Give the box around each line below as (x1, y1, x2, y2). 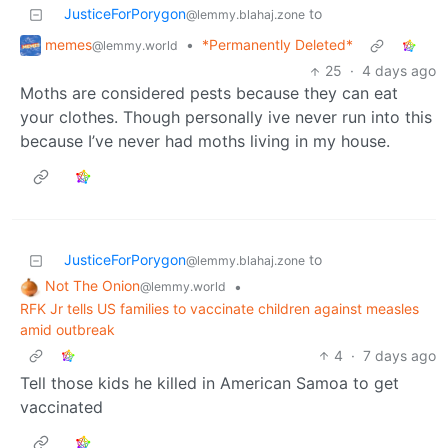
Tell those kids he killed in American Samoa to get (20, 373, 399, 394)
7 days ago (363, 347, 436, 365)
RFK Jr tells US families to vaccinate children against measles (20, 300, 419, 318)
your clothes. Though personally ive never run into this (20, 107, 432, 128)
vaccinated (20, 397, 103, 418)
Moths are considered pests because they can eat (20, 83, 398, 104)
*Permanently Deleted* (202, 36, 353, 54)
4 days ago (362, 62, 436, 80)
